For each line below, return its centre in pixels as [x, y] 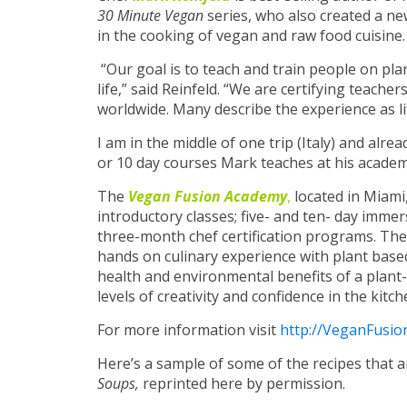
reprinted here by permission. [246, 383]
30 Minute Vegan [150, 15]
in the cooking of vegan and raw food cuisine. [251, 35]
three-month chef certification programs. [238, 236]
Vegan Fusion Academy [208, 196]
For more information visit [189, 329]
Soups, [120, 383]
